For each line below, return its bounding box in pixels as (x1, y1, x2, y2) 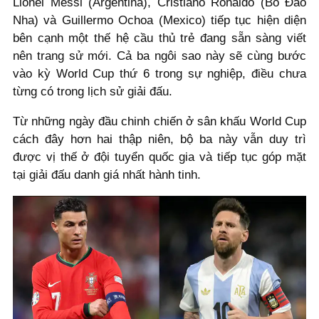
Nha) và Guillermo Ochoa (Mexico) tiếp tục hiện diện (13, 14, 306, 28)
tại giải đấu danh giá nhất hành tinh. (13, 167, 201, 182)
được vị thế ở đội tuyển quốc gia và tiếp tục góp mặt (13, 150, 306, 164)
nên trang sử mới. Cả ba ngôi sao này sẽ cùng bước (13, 49, 306, 63)
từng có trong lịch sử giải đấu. (13, 85, 176, 99)
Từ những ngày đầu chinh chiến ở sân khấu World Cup (13, 114, 306, 128)
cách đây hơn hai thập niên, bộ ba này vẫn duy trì (13, 132, 306, 146)
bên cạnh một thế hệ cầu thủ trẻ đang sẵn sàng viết (13, 31, 306, 46)
